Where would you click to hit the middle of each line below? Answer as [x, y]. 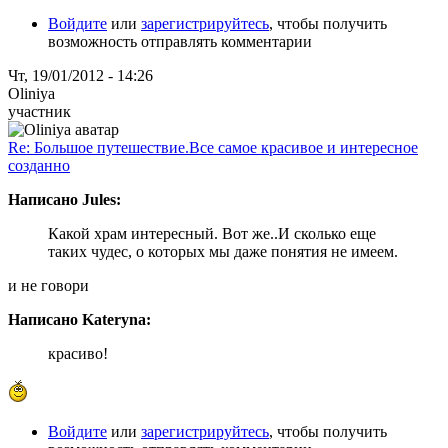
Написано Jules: [64, 199]
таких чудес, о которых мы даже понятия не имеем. [223, 251]
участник [39, 111]
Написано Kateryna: [79, 319]
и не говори [48, 285]
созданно [39, 165]
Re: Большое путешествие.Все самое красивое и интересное [213, 147]
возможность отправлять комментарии [180, 41]
